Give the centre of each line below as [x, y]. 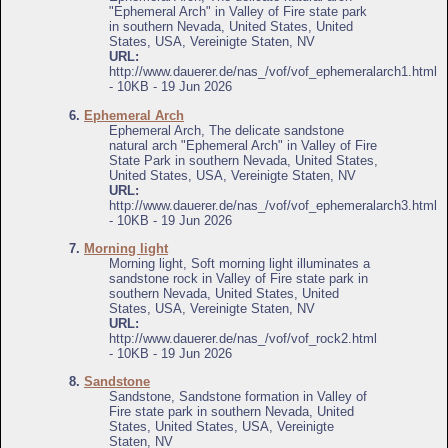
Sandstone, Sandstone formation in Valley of [238, 397]
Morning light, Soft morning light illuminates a [239, 264]
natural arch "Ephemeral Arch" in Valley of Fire [243, 145]
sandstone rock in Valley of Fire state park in [238, 279]
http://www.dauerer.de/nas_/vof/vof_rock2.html [243, 339]
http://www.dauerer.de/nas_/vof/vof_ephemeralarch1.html [273, 72]
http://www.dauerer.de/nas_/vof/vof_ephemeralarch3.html [273, 205]
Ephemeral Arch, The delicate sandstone [226, 130]
